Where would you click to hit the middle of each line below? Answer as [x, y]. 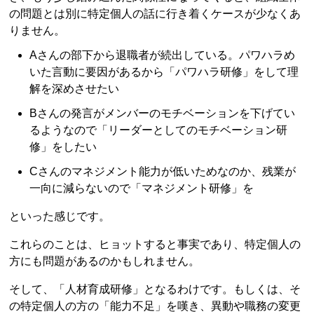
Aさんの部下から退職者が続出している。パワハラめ [163, 55]
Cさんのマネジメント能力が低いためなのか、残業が [163, 172]
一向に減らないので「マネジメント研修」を [142, 189]
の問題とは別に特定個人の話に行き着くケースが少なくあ [155, 13]
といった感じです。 [60, 217]
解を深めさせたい [75, 88]
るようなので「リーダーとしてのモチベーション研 [159, 130]
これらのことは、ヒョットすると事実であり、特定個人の [155, 245]
